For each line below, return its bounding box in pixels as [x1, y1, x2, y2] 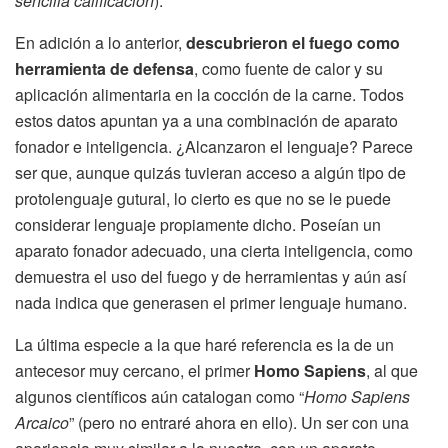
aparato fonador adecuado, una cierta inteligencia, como [15, 238, 413, 262]
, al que [366, 358, 418, 382]
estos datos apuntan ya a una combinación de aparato [15, 108, 398, 132]
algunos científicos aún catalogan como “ [15, 384, 304, 408]
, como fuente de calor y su [194, 56, 383, 80]
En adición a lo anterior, [15, 30, 186, 54]
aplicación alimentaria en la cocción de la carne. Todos [15, 82, 404, 106]
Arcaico [15, 410, 69, 434]
